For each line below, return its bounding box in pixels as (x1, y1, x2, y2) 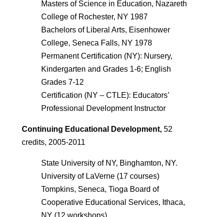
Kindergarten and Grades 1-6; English (41, 65, 171, 73)
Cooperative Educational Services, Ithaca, (41, 198, 185, 206)
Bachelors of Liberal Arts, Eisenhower (41, 26, 170, 34)
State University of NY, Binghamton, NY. (41, 159, 177, 167)
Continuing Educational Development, (21, 125, 162, 133)
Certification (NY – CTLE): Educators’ (41, 91, 169, 99)
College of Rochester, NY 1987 (41, 13, 148, 21)
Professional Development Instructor (41, 104, 166, 112)
